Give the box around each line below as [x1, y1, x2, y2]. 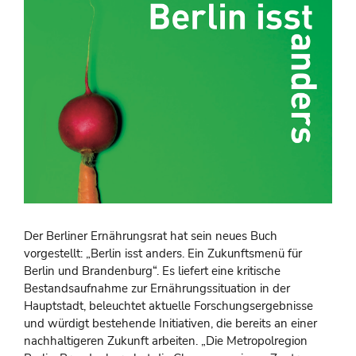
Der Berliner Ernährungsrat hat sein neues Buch [24, 228, 277, 245]
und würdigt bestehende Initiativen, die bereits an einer [24, 315, 317, 332]
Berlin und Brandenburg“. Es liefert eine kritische [24, 263, 281, 280]
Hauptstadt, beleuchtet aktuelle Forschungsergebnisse [24, 298, 313, 315]
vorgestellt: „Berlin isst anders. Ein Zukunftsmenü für [24, 246, 302, 262]
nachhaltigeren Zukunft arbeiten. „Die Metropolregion [24, 333, 308, 350]
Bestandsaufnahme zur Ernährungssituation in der [24, 281, 290, 297]
